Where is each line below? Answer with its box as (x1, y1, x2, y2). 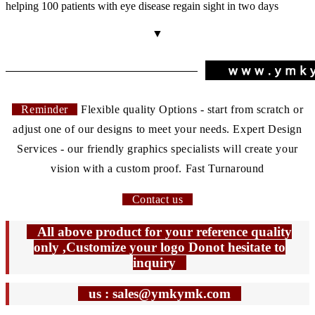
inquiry (132, 255, 186, 270)
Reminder (11, 103, 78, 115)
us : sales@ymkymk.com (77, 285, 241, 301)
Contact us (122, 193, 193, 205)
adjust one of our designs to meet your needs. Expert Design (13, 122, 302, 135)
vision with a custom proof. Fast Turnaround (51, 162, 264, 174)
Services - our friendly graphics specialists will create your (17, 142, 298, 155)
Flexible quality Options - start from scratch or (77, 103, 304, 115)
